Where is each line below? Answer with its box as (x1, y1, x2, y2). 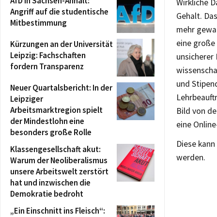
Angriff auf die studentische (10, 6, 108, 17)
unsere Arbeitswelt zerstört (10, 166, 108, 177)
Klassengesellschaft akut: (10, 143, 101, 155)
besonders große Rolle (10, 126, 92, 138)
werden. (176, 152, 205, 163)
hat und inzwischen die (10, 177, 91, 188)
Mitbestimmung (10, 17, 67, 28)
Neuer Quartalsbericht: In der (10, 82, 112, 93)
